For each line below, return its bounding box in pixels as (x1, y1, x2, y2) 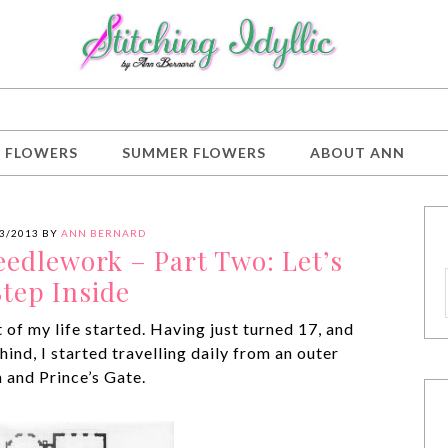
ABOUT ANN (310, 144, 405, 161)
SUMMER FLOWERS (122, 144, 266, 161)
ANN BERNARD (60, 227, 146, 239)
